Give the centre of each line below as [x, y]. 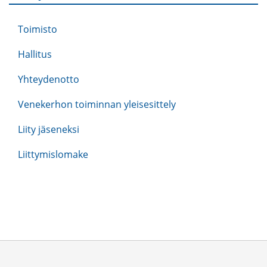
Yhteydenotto [49, 79]
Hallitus [35, 54]
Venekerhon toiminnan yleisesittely [97, 104]
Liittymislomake [53, 154]
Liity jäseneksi [49, 129]
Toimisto [38, 29]
